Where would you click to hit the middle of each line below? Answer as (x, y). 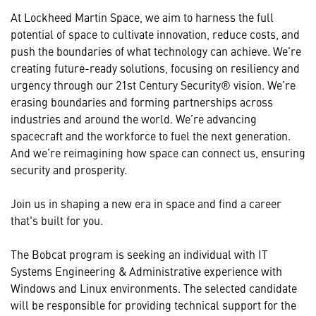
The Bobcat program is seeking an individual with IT (139, 254)
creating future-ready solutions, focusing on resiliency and (155, 67)
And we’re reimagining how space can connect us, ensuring (158, 152)
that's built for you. (57, 220)
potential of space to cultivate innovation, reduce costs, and (155, 34)
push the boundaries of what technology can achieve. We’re (156, 50)
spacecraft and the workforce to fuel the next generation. (151, 135)
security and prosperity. (69, 169)
